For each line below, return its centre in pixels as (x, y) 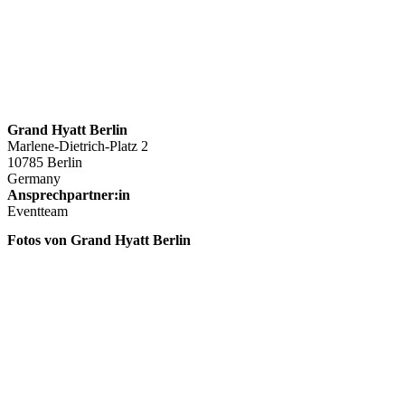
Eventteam (38, 212)
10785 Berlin (45, 163)
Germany (34, 179)
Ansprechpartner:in (69, 195)
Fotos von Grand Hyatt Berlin (99, 240)
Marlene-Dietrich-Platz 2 (78, 146)
